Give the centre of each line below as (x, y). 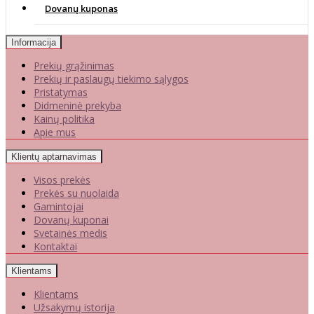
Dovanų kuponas (81, 8)
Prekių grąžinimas (74, 65)
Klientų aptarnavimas (54, 156)
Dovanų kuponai (71, 219)
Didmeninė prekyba (77, 105)
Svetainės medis (70, 233)
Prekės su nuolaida (76, 193)
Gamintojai (59, 206)
